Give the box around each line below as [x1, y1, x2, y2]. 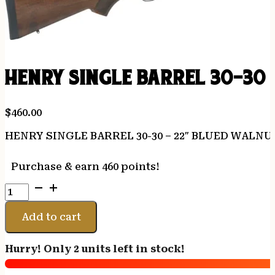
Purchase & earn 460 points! [11, 161, 160, 173]
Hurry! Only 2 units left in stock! [5, 243, 185, 255]
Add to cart [21, 211, 81, 223]
